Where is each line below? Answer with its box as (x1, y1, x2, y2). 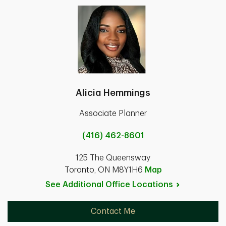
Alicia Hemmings (76, 88, 150, 97)
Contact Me (91, 207, 135, 215)
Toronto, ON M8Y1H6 (64, 165, 145, 174)
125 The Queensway (76, 153, 150, 162)
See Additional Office (45, 180, 132, 189)
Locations (132, 180, 173, 189)
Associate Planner (79, 109, 147, 118)
